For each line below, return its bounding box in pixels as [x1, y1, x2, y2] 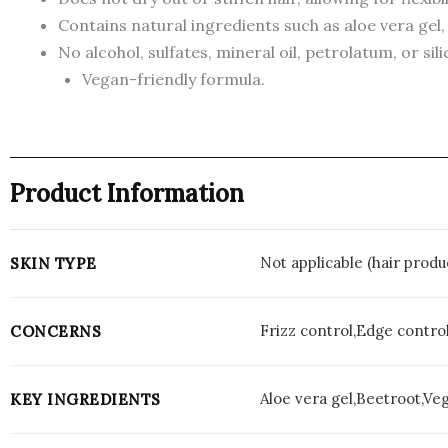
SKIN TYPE [10, 253, 97, 273]
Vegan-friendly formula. [82, 68, 265, 89]
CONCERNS [10, 321, 101, 341]
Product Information [10, 177, 244, 209]
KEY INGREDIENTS [10, 389, 161, 409]
